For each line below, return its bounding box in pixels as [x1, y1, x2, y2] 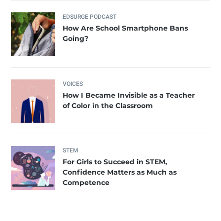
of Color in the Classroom [63, 101, 153, 110]
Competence [63, 178, 110, 187]
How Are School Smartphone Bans [63, 23, 188, 33]
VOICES [63, 80, 83, 87]
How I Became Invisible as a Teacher [63, 90, 195, 100]
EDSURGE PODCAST [63, 13, 117, 20]
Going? [63, 34, 89, 43]
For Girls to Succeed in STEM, [63, 157, 168, 167]
